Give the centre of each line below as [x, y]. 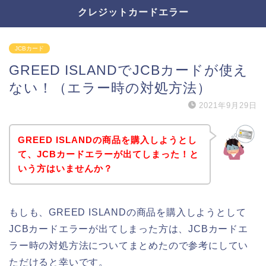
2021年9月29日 [228, 105]
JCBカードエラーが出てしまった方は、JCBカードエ [129, 229]
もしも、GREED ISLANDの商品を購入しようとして [128, 212]
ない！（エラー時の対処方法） [110, 88]
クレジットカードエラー [133, 12]
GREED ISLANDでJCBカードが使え [129, 70]
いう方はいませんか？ [65, 168]
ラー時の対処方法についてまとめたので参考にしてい [129, 245]
